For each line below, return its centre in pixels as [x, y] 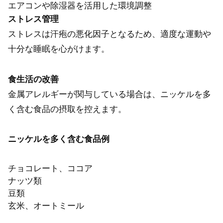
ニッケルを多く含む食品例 [59, 139]
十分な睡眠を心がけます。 [59, 49]
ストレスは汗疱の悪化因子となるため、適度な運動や [110, 34]
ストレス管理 [33, 19]
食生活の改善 [33, 79]
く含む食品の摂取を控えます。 [67, 109]
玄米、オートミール [46, 206]
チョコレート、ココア [50, 168]
